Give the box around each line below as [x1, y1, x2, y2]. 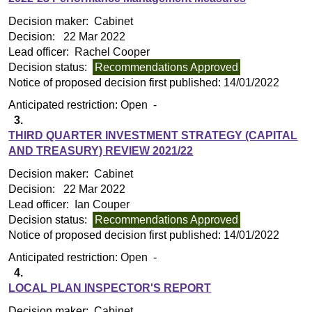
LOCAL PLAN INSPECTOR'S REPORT [8, 282, 212, 295]
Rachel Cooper [72, 45, 150, 58]
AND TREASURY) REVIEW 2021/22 [8, 145, 194, 157]
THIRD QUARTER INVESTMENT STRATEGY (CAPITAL [8, 130, 298, 142]
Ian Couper [72, 198, 130, 210]
